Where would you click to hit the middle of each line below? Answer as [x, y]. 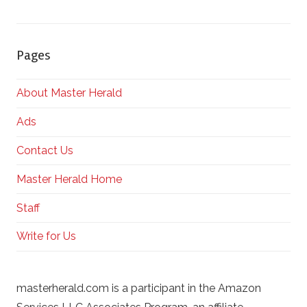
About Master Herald [69, 93]
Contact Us [45, 150]
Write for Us [46, 236]
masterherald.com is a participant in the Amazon [139, 288]
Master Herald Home [69, 179]
